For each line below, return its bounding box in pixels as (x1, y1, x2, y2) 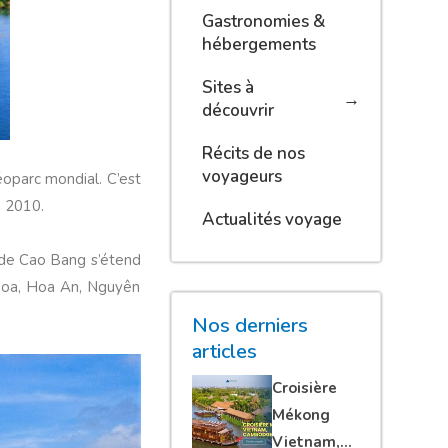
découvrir (201, 99, 274, 122)
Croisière (271, 378, 337, 398)
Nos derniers (191, 312, 308, 339)
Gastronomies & (201, 10, 325, 33)
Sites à (201, 76, 254, 99)
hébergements (201, 33, 316, 56)
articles (191, 338, 257, 365)
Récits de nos (201, 142, 305, 165)
